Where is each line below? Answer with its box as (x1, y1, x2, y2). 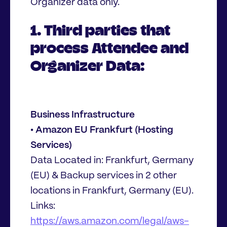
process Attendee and (30, 39, 188, 57)
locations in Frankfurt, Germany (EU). (30, 186, 194, 196)
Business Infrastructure (30, 110, 135, 120)
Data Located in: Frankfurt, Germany (30, 156, 194, 166)
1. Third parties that (30, 21, 170, 39)
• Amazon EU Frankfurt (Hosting (30, 126, 173, 135)
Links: (30, 202, 55, 211)
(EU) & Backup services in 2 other (30, 171, 177, 181)
